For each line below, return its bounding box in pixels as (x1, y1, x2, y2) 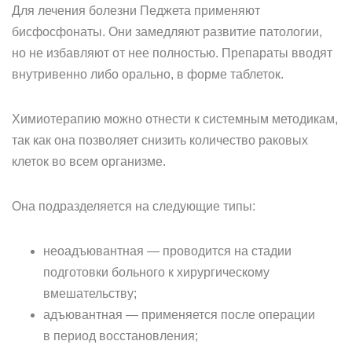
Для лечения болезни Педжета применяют (12, 4, 260, 17)
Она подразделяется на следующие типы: (12, 200, 255, 213)
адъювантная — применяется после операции (43, 308, 315, 321)
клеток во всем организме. (12, 155, 166, 168)
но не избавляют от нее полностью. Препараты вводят (12, 46, 332, 60)
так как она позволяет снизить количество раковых (12, 134, 308, 147)
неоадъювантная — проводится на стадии (43, 244, 291, 258)
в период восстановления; (43, 329, 198, 343)
